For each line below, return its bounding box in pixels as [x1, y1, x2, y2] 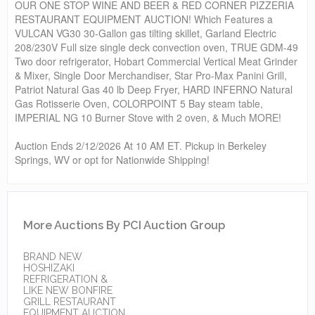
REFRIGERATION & [23, 273, 108, 285]
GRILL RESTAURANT [23, 295, 116, 307]
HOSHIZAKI [23, 262, 75, 274]
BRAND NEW [23, 250, 82, 262]
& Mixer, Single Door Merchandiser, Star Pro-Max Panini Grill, [15, 67, 287, 82]
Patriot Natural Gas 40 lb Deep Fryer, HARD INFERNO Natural [15, 82, 292, 96]
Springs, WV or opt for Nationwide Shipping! [15, 152, 210, 167]
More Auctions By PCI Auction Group [23, 219, 225, 233]
